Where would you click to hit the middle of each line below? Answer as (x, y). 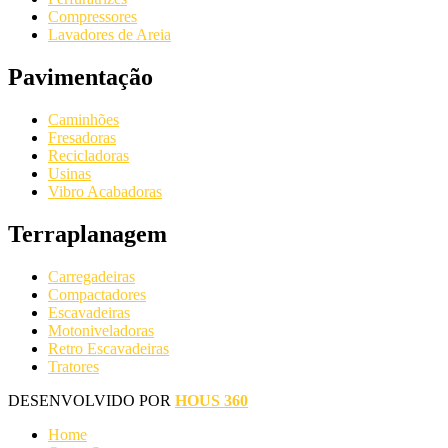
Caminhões (83, 120)
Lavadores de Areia (109, 35)
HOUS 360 (211, 400)
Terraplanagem (87, 233)
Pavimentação (80, 77)
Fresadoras (82, 138)
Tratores (73, 366)
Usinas (69, 174)
